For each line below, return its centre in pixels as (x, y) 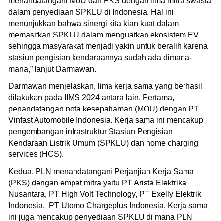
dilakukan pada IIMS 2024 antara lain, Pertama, (91, 97)
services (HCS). (36, 154)
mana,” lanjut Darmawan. (52, 69)
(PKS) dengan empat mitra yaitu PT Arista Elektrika (97, 183)
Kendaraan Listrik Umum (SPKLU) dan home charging (103, 143)
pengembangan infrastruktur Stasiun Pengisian (91, 131)
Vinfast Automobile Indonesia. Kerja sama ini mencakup (106, 120)
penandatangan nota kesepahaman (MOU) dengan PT (104, 109)
